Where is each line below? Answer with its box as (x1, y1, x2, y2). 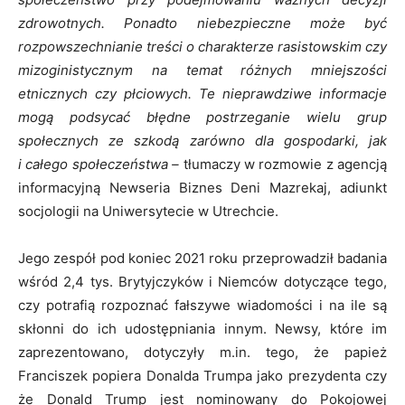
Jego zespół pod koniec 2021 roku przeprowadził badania (18, 249, 387, 267)
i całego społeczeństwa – (18, 155, 180, 173)
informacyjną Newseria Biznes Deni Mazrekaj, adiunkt (18, 178, 387, 196)
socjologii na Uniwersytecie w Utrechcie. (18, 202, 278, 220)
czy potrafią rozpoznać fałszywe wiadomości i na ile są (18, 296, 387, 314)
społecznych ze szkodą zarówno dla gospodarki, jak (18, 131, 387, 149)
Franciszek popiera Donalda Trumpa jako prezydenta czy (18, 366, 387, 384)
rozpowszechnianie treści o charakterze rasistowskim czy (18, 37, 387, 55)
